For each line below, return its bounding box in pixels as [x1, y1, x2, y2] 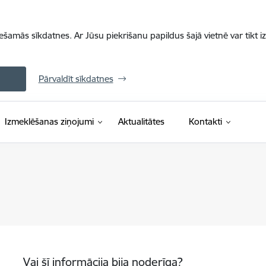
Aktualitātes [118, 116, 164, 127]
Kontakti [188, 116, 222, 127]
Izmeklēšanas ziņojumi [4, 116, 94, 127]
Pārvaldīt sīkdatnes [38, 73, 113, 84]
